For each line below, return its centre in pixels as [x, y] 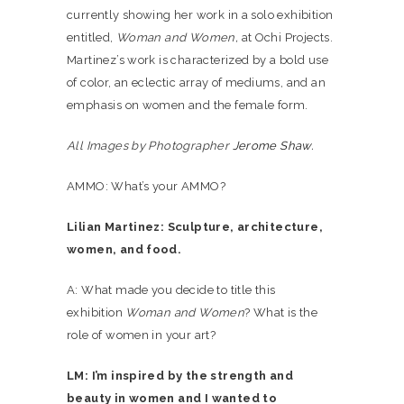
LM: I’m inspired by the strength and [180, 376]
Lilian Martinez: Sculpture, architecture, [195, 227]
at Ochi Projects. [286, 37]
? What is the [281, 312]
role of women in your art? [142, 335]
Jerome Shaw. [271, 146]
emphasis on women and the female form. [188, 105]
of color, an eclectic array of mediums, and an [196, 83]
